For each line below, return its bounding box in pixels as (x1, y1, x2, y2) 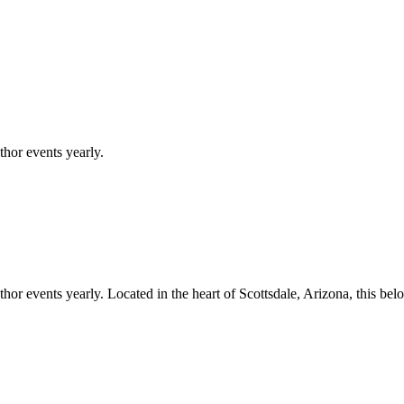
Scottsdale (239, 285, 297, 301)
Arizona (303, 285, 349, 301)
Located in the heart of (104, 285, 239, 301)
